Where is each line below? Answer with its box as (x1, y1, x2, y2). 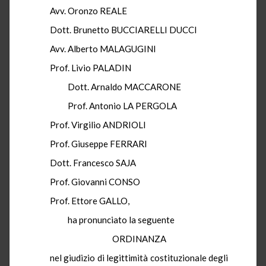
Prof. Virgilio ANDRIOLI (50, 119, 146, 130)
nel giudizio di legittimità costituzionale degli (50, 252, 228, 263)
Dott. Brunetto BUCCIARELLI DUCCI (50, 24, 197, 35)
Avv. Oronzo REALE (50, 5, 127, 16)
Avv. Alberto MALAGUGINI (50, 43, 156, 54)
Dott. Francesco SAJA (50, 157, 136, 168)
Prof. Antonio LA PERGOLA (50, 100, 177, 111)
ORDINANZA (112, 233, 166, 244)
